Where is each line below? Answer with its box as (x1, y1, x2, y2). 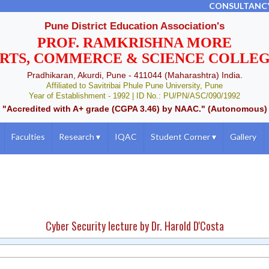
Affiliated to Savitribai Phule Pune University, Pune (46, 82, 223, 90)
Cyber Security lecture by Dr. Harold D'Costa (45, 218, 224, 234)
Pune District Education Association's (44, 20, 225, 32)
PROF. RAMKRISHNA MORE (37, 35, 232, 50)
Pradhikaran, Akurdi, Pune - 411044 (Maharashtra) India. (26, 70, 243, 80)
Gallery (230, 131, 257, 142)
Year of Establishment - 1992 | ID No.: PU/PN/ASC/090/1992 (29, 92, 240, 100)
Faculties (11, 131, 45, 142)
